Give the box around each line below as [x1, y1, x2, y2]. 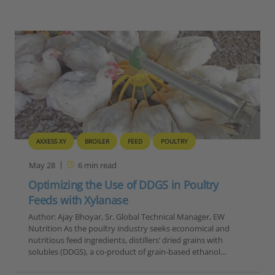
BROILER [85, 137, 110, 146]
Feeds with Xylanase [28, 193, 128, 208]
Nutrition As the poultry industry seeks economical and [28, 223, 230, 234]
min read [82, 160, 117, 171]
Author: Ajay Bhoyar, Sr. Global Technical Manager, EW [28, 211, 225, 223]
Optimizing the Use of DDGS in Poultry [28, 177, 219, 193]
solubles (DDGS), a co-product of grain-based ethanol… [28, 246, 227, 258]
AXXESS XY [36, 137, 67, 146]
